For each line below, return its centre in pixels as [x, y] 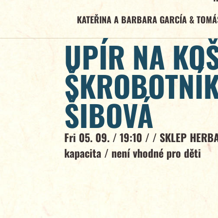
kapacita [84, 153]
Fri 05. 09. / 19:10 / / [112, 137]
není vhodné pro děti [156, 153]
